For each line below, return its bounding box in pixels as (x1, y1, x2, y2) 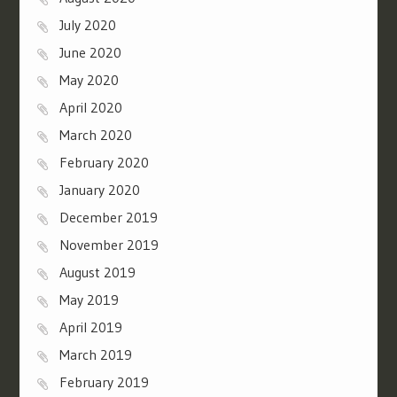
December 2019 (58, 207, 158, 226)
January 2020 (58, 180, 140, 198)
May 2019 (58, 290, 119, 308)
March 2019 (58, 345, 132, 363)
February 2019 (58, 372, 149, 391)
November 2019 (58, 235, 159, 253)
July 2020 (58, 15, 116, 34)
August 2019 (58, 262, 136, 281)
